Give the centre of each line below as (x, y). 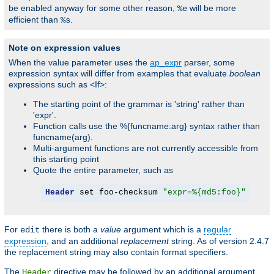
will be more (212, 8)
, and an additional (83, 241)
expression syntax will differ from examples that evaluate (119, 73)
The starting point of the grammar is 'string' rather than (139, 104)
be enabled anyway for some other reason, (93, 8)
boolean (245, 73)
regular (217, 229)
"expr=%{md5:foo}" (204, 193)
